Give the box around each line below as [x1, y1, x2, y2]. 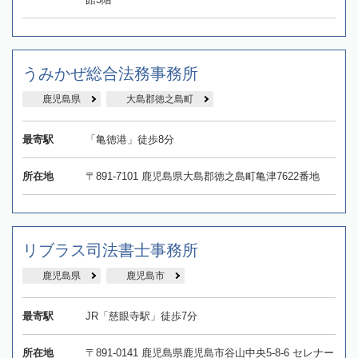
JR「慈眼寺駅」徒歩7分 [85, 309, 197, 322]
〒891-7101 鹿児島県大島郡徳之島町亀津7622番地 [85, 169, 320, 182]
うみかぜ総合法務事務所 [22, 64, 198, 82]
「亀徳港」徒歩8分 [85, 133, 174, 145]
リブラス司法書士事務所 [22, 241, 198, 259]
